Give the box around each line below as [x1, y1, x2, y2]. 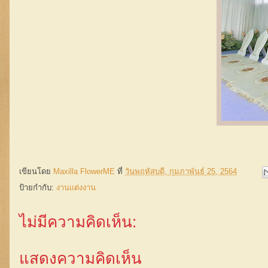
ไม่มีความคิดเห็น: [19, 213, 136, 231]
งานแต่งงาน [56, 183, 96, 192]
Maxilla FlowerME [53, 167, 115, 176]
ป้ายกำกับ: [19, 183, 56, 192]
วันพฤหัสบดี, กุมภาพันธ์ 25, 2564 [125, 167, 237, 176]
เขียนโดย [19, 167, 53, 176]
